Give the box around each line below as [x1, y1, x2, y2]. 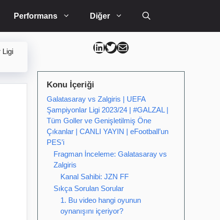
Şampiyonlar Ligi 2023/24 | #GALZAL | [47, 106, 168, 114]
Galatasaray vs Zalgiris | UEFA [47, 95, 145, 103]
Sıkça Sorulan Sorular [54, 184, 124, 192]
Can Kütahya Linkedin [93, 40, 136, 54]
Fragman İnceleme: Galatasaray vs [54, 150, 167, 158]
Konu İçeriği [47, 80, 94, 89]
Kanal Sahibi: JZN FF [60, 172, 129, 181]
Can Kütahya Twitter [105, 40, 139, 54]
